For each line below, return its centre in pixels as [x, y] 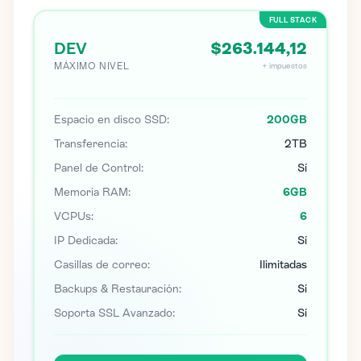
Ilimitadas [283, 265]
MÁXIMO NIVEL [92, 66]
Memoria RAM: [92, 192]
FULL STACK [293, 20]
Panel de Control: [99, 168]
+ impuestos [284, 66]
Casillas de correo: [102, 265]
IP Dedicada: [86, 241]
